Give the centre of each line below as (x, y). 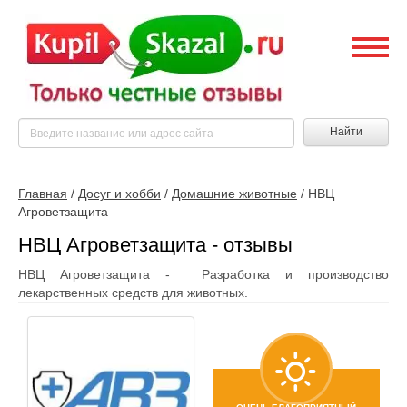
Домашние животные (234, 194)
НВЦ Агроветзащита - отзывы (155, 245)
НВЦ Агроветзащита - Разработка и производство (203, 274)
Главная (43, 194)
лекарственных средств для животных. (133, 293)
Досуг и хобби (119, 194)
